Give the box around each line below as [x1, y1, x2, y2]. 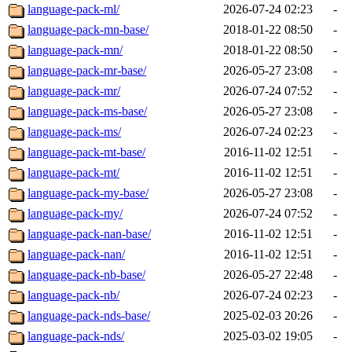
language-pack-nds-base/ [27, 309, 150, 323]
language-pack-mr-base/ [27, 64, 146, 78]
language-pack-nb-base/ [27, 268, 145, 282]
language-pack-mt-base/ [27, 145, 145, 159]
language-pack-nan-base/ [27, 227, 151, 241]
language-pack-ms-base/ [27, 104, 147, 119]
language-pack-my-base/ [27, 186, 148, 200]
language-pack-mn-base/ [27, 23, 148, 37]
